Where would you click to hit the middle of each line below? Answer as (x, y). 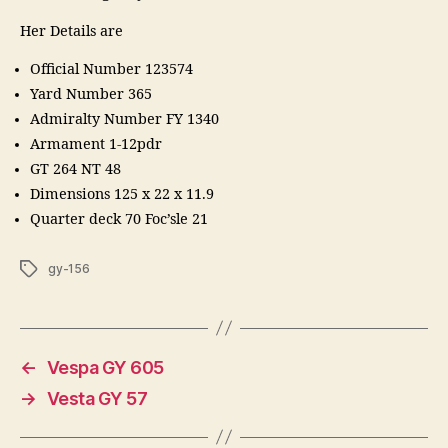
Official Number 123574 (111, 69)
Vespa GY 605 (105, 367)
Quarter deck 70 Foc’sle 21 (119, 219)
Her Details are (73, 31)
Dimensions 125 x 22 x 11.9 (122, 194)
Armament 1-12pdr (96, 144)
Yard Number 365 (91, 94)
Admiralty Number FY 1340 (124, 119)
